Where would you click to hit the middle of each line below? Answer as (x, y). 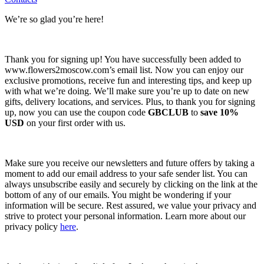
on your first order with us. (75, 123)
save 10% (220, 112)
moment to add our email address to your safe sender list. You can (126, 173)
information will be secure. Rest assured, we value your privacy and (131, 205)
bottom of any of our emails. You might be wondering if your (118, 194)
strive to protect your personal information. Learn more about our (125, 216)
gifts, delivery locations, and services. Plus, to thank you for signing (130, 101)
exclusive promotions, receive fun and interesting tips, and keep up (128, 80)
